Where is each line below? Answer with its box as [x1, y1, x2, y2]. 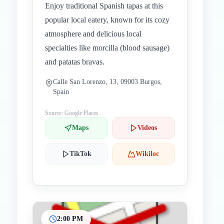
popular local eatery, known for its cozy [45, 15, 169, 24]
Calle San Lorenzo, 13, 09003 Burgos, [53, 78, 162, 85]
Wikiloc [135, 150, 159, 157]
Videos [137, 124, 157, 131]
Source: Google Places [45, 109, 98, 116]
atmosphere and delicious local [45, 29, 141, 38]
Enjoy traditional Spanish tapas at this [45, 1, 163, 10]
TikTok [69, 150, 91, 157]
